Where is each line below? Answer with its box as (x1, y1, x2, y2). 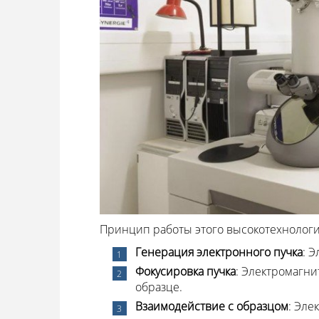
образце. (135, 278, 182, 295)
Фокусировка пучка (135, 263, 236, 279)
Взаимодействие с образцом (135, 298, 288, 314)
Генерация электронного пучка (135, 244, 303, 260)
